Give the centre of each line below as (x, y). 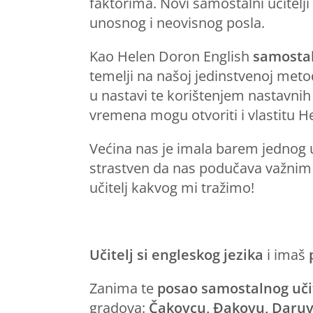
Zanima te (123, 288)
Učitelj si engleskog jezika (176, 255)
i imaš (286, 255)
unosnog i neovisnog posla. (177, 23)
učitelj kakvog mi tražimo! (172, 188)
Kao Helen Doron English (171, 56)
